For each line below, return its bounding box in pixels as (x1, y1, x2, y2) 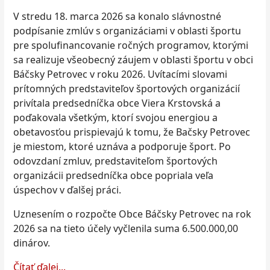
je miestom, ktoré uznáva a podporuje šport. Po (13, 139, 231, 153)
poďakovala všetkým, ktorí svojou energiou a (13, 110, 218, 124)
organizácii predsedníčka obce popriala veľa (13, 168, 213, 182)
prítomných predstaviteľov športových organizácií (13, 81, 240, 95)
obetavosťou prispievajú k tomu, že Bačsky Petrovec (13, 125, 250, 139)
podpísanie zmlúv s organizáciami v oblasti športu (13, 24, 241, 37)
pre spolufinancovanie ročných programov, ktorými (13, 38, 248, 52)
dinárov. (13, 236, 50, 250)
